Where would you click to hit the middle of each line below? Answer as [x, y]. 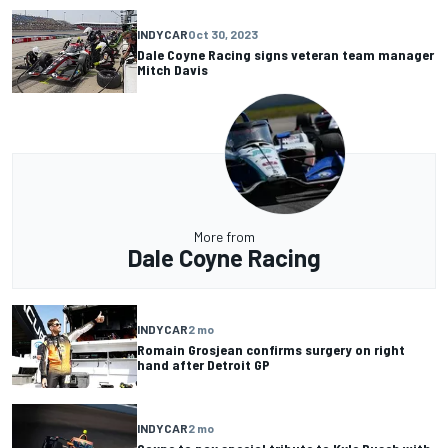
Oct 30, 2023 [223, 33]
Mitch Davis [172, 69]
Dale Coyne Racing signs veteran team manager [285, 54]
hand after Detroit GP [203, 364]
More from [224, 237]
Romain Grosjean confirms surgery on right [271, 349]
